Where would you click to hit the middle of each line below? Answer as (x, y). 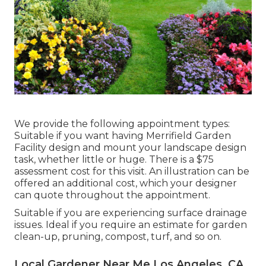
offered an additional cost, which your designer (126, 183)
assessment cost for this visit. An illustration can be (132, 172)
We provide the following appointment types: (122, 124)
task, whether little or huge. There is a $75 (114, 160)
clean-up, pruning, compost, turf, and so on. (118, 237)
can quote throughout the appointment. (112, 195)
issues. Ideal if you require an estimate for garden (131, 225)
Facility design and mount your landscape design (130, 148)
